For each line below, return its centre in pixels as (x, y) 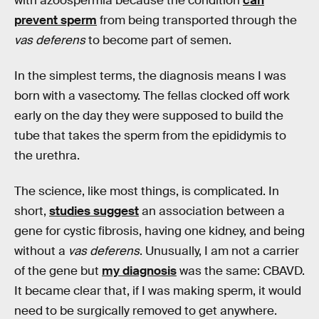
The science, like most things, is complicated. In (147, 191)
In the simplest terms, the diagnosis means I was (150, 76)
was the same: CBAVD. (241, 271)
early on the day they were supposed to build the (149, 116)
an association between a (212, 211)
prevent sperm (56, 21)
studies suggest (94, 211)
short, (32, 211)
